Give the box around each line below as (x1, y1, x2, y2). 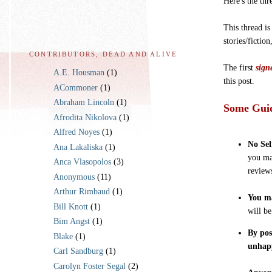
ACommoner (53, 83, 98, 92)
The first (223, 63, 256, 72)
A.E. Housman (53, 68, 104, 78)
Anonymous (53, 172, 95, 182)
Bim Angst (53, 217, 90, 226)
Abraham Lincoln (53, 98, 114, 107)
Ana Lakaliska (53, 142, 103, 152)
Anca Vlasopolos (53, 157, 111, 167)
